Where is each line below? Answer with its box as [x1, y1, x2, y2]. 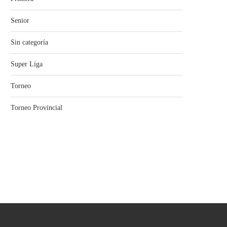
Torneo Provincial [11, 104, 62, 112]
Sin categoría [11, 39, 48, 47]
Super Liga [11, 60, 43, 68]
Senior [11, 17, 29, 25]
